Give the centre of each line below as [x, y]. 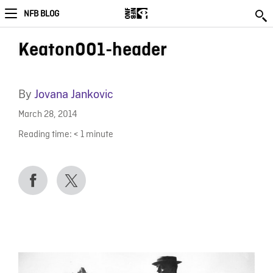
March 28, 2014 [48, 115]
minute [99, 135]
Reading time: [45, 135]
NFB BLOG [41, 14]
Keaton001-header [92, 50]
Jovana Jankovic [73, 94]
